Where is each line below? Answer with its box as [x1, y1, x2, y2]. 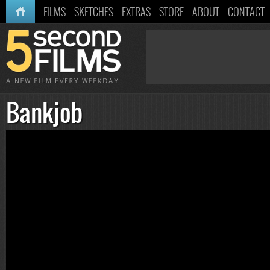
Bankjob [6, 94, 83, 130]
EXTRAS [122, 4, 151, 19]
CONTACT [228, 4, 265, 19]
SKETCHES [74, 4, 113, 19]
